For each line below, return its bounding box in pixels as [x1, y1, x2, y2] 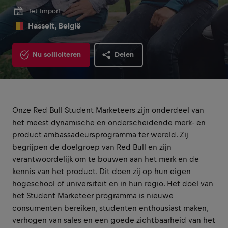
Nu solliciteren [33, 51, 81, 59]
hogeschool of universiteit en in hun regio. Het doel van [12, 179, 213, 188]
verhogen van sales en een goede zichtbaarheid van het [12, 216, 215, 224]
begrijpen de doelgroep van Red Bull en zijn [12, 142, 172, 151]
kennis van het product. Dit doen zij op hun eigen [12, 167, 191, 176]
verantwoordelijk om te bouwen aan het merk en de [12, 155, 199, 163]
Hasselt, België [28, 21, 81, 30]
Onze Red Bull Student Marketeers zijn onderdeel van [12, 106, 204, 115]
